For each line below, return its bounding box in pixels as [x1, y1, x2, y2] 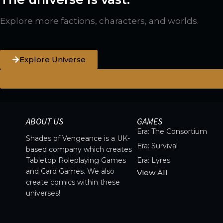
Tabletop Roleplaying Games [26, 156, 126, 165]
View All [137, 168, 168, 178]
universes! [26, 189, 60, 198]
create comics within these [26, 178, 120, 187]
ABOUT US [26, 115, 63, 127]
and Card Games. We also [26, 167, 114, 176]
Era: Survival [137, 141, 178, 151]
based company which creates [26, 145, 132, 154]
